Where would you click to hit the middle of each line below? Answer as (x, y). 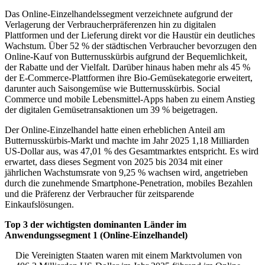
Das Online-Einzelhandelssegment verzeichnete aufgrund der (119, 14)
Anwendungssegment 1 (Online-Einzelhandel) (96, 235)
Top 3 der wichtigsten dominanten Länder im (96, 225)
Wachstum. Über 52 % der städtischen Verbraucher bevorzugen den (131, 46)
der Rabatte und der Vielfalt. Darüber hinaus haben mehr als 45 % (127, 67)
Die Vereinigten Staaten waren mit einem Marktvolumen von (129, 256)
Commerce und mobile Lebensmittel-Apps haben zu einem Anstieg (130, 99)
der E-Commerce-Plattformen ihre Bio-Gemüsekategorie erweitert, (129, 78)
